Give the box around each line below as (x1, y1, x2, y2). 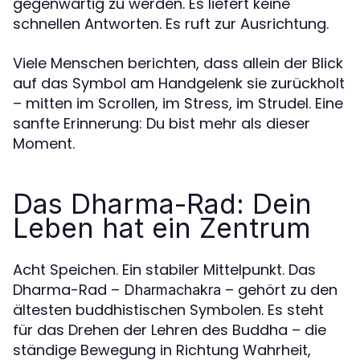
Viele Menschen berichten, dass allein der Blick (13, 52, 343, 73)
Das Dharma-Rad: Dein (13, 186, 312, 220)
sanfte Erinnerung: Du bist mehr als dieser (13, 112, 310, 133)
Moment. (13, 133, 75, 153)
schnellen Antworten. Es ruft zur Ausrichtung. (13, 13, 329, 34)
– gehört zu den (221, 279, 337, 300)
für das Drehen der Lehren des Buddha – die (13, 319, 326, 340)
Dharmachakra (124, 280, 221, 298)
